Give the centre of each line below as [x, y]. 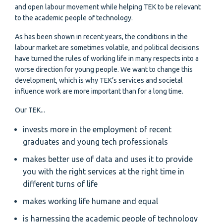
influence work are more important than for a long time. [100, 91]
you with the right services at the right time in [104, 171]
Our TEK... [30, 110]
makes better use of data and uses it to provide [108, 159]
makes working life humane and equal [90, 201]
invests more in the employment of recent [97, 129]
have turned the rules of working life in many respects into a [107, 58]
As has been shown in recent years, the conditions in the [101, 37]
